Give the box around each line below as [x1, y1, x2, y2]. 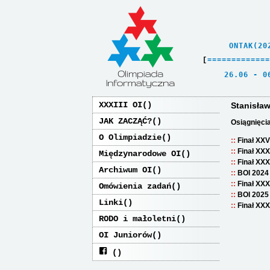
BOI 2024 [237, 169, 269, 177]
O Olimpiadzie [99, 133, 162, 142]
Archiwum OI [99, 165, 152, 175]
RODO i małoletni [99, 214, 176, 224]
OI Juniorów [99, 230, 152, 240]
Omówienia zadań [99, 181, 171, 191]
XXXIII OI [99, 100, 142, 110]
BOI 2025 [237, 190, 269, 199]
